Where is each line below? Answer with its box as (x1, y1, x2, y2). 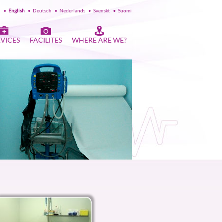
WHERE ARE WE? (72, 36, 127, 44)
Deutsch (33, 7, 52, 13)
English (8, 7, 25, 13)
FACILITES (30, 36, 62, 44)
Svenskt (93, 7, 110, 13)
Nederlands (59, 7, 85, 13)
